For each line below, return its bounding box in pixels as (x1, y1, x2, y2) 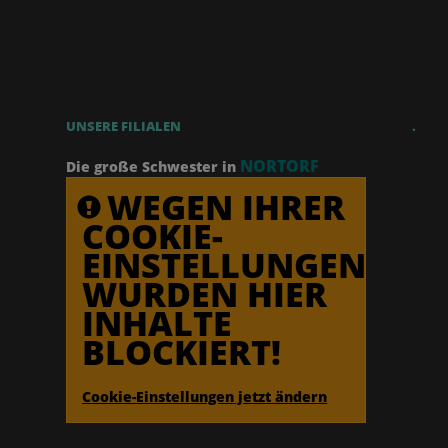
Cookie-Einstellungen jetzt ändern (82, 386, 328, 406)
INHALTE (82, 299, 233, 346)
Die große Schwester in (66, 156, 237, 176)
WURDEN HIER (82, 270, 328, 317)
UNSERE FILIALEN (66, 116, 182, 135)
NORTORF (240, 154, 320, 177)
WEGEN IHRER (107, 183, 346, 230)
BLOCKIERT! (82, 328, 282, 375)
